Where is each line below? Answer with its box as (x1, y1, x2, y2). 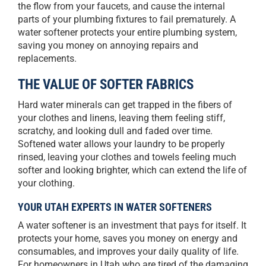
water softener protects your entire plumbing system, (18, 27, 237, 38)
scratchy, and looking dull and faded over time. (18, 125, 213, 137)
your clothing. (18, 178, 75, 189)
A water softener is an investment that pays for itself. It (18, 220, 246, 231)
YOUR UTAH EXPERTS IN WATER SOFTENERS (18, 201, 212, 213)
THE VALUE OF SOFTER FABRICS (18, 76, 194, 93)
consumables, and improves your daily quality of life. (18, 246, 239, 257)
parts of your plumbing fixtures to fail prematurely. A (18, 14, 236, 25)
